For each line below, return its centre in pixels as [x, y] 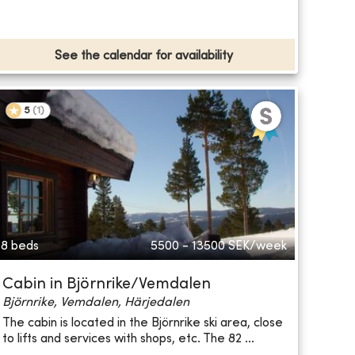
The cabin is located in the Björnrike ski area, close [142, 323]
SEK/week [257, 247]
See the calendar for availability [143, 57]
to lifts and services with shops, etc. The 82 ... [128, 339]
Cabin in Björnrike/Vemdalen [106, 285]
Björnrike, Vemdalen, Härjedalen [95, 303]
